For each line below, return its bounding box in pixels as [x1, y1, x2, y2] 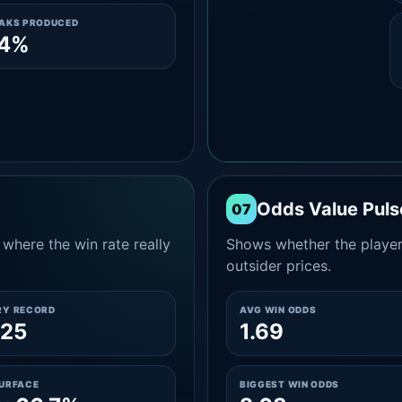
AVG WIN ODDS [239, 304, 317, 315]
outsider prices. [225, 257, 331, 275]
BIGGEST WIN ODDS [239, 379, 340, 389]
